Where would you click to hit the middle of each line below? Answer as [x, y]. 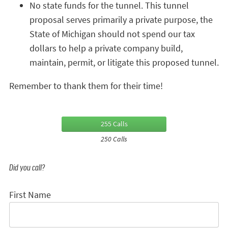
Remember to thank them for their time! [86, 86]
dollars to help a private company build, [106, 48]
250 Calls [114, 139]
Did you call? [27, 167]
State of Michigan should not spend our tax [112, 34]
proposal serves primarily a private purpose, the [121, 20]
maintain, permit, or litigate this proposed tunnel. [124, 62]
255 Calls [114, 123]
